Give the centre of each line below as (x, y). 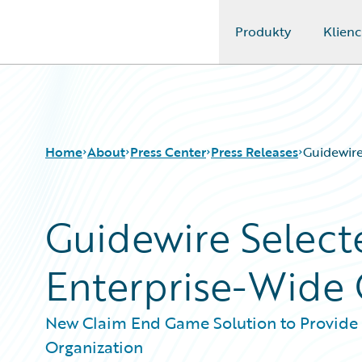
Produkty (263, 32)
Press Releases (255, 152)
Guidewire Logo (78, 41)
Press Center (168, 152)
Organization (94, 347)
